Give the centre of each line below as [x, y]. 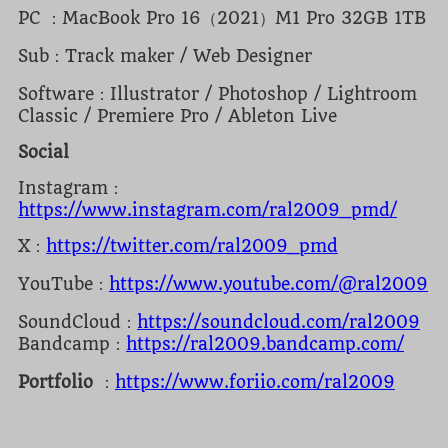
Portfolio [58, 381]
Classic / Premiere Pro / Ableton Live [177, 115]
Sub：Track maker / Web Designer [165, 55]
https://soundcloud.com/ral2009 [278, 321]
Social [43, 151]
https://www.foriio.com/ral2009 [255, 381]
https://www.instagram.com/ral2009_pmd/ [207, 209]
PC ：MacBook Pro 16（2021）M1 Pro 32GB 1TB [222, 17]
